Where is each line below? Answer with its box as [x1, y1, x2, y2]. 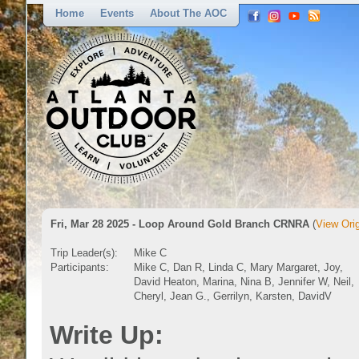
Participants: [50, 261, 109, 273]
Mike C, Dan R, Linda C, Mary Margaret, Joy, [134, 261, 343, 273]
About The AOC [150, 7, 227, 19]
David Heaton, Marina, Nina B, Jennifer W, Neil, [134, 276, 354, 288]
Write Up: [50, 321, 163, 349]
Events [100, 7, 134, 19]
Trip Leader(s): [50, 247, 118, 259]
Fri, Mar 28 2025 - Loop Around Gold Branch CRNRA [50, 218, 309, 230]
